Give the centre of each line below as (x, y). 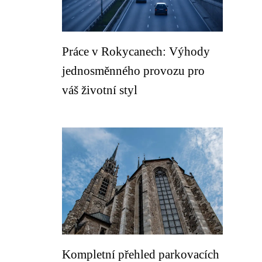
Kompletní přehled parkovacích (141, 254)
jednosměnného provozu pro (133, 70)
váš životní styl (100, 90)
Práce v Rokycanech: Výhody (136, 51)
